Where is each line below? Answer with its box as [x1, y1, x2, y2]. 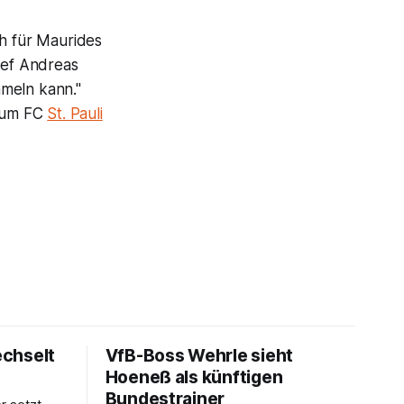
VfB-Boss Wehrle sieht [105, 344, 294, 366]
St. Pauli [47, 104, 103, 123]
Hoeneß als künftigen [105, 366, 283, 388]
